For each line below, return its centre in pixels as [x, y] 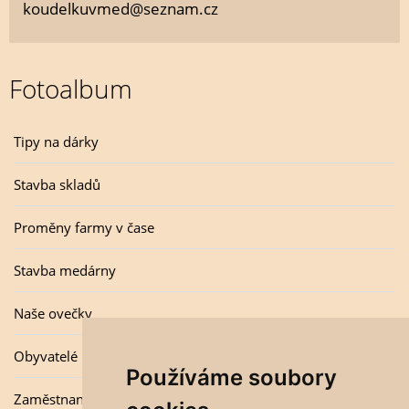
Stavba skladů [57, 184]
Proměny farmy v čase [84, 227]
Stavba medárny [65, 270]
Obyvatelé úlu [58, 356]
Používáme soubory [231, 378]
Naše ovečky [53, 313]
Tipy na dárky [56, 142]
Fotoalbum [71, 89]
